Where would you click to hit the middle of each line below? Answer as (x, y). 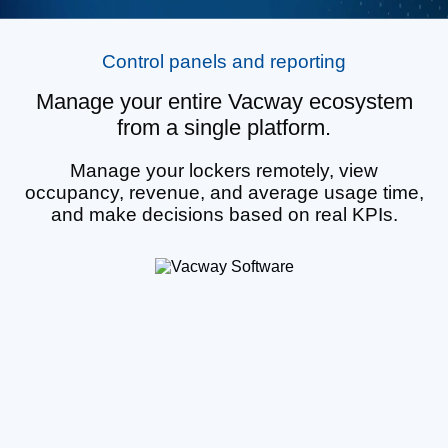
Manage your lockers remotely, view (224, 170)
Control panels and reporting (224, 61)
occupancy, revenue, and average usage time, (224, 192)
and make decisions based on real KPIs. (224, 214)
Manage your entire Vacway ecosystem (224, 101)
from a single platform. (224, 127)
